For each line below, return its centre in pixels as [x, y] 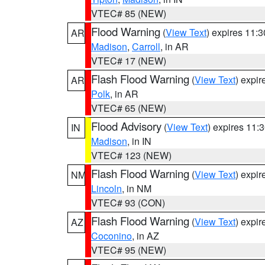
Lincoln [106, 188]
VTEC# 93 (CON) [128, 203]
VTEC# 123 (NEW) [131, 155]
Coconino [112, 236]
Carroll [146, 46]
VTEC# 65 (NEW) [129, 108]
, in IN [139, 141]
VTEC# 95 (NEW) [129, 250]
